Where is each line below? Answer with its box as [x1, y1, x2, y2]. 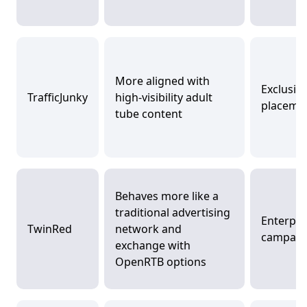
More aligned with [115, 73, 210, 89]
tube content [115, 106, 182, 122]
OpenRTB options [115, 254, 206, 270]
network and [115, 221, 182, 237]
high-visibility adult [115, 90, 212, 106]
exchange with [115, 238, 191, 254]
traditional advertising [115, 205, 230, 221]
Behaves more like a [115, 188, 219, 204]
